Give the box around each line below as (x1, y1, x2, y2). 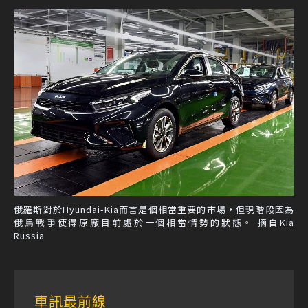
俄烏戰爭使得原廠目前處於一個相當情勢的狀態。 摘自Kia (14, 216, 294, 230)
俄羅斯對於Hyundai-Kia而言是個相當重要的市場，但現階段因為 (14, 203, 294, 217)
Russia (14, 229, 45, 243)
